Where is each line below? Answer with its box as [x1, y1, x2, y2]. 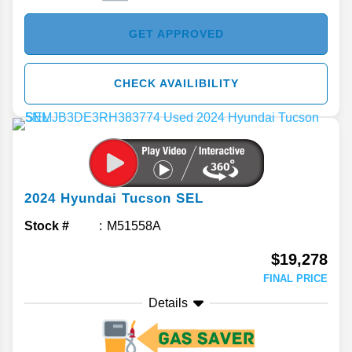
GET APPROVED [128, 27, 224, 41]
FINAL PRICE [263, 273, 328, 285]
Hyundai [60, 191, 117, 207]
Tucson [122, 191, 171, 207]
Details [148, 296, 188, 310]
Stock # [24, 219, 69, 233]
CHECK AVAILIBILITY [113, 77, 239, 90]
